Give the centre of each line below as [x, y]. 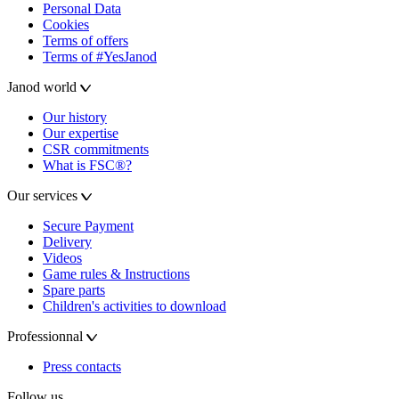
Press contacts [82, 366]
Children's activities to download [134, 305]
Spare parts [74, 289]
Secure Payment [88, 225]
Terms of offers [85, 40]
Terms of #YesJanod [100, 56]
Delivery [67, 241]
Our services [44, 195]
